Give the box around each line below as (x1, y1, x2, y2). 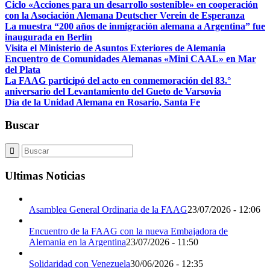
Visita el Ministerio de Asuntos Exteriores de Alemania (5, 42, 225, 53)
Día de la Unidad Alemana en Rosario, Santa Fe (5, 96, 200, 107)
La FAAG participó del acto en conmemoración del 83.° (5, 75, 231, 86)
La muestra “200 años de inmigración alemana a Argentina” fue (5, 20, 265, 31)
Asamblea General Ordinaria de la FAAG (29, 204, 187, 215)
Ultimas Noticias (5, 169, 85, 182)
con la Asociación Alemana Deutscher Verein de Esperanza (5, 10, 245, 20)
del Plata (5, 64, 40, 75)
